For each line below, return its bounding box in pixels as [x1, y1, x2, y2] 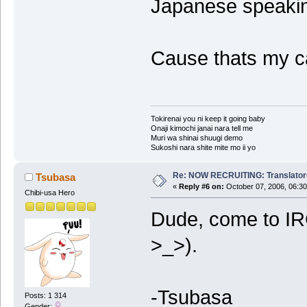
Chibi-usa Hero [24, 188, 75, 197]
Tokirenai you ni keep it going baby [150, 114, 265, 123]
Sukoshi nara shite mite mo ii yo [150, 143, 256, 152]
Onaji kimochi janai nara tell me [150, 124, 253, 133]
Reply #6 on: [178, 182, 224, 191]
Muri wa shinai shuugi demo [150, 134, 243, 143]
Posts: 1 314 [24, 291, 66, 299]
